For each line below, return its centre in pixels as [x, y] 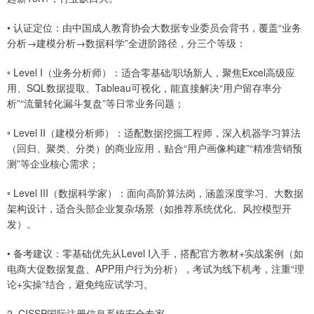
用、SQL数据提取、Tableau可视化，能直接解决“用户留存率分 [144, 88]
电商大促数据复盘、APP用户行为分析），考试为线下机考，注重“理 [156, 269]
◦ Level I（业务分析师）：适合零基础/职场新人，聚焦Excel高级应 [151, 73]
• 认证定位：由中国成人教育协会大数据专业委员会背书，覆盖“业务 [154, 28]
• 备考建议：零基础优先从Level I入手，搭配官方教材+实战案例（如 [155, 253]
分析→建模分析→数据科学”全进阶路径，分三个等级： [127, 43]
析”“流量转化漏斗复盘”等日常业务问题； [96, 103]
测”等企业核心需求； [53, 164]
